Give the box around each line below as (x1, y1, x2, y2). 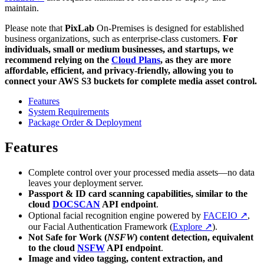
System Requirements (28, 106, 109, 117)
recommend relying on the (5, 54, 111, 65)
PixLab (65, 22, 94, 33)
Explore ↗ (173, 221, 212, 232)
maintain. (5, 2, 39, 13)
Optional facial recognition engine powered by (28, 210, 203, 220)
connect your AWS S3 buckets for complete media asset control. (5, 75, 257, 86)
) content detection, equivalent (134, 232, 253, 242)
